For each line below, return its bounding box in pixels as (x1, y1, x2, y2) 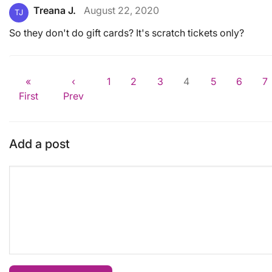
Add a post (9, 136, 70, 151)
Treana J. (33, 4, 76, 16)
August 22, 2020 (83, 4, 159, 16)
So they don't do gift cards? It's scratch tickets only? (9, 26, 244, 39)
